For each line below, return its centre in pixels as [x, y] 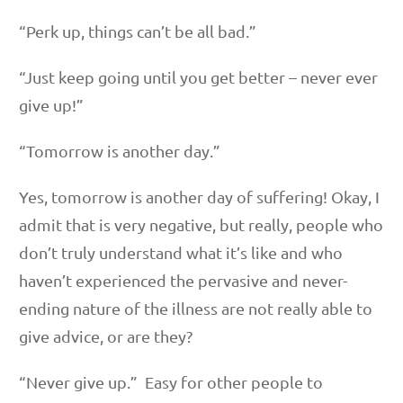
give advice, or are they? [106, 336]
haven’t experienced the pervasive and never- [183, 280]
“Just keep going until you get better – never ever [198, 76]
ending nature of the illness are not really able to [196, 308]
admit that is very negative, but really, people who [201, 224]
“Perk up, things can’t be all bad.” [138, 31]
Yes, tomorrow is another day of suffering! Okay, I [199, 196]
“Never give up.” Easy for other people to [171, 381]
